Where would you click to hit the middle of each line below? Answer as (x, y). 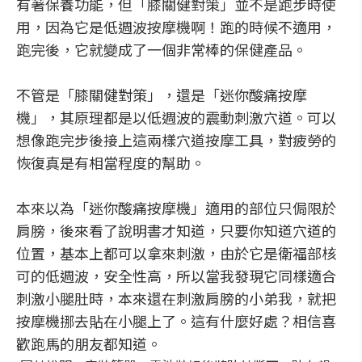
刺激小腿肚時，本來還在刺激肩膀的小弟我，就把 (176, 298)
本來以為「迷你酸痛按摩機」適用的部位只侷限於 (176, 208)
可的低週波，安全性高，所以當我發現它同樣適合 (176, 276)
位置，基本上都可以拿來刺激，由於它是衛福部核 (176, 253)
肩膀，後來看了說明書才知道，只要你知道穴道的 (176, 230)
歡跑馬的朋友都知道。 (89, 343)
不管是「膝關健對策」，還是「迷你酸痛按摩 (162, 95)
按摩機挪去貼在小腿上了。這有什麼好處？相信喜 (176, 321)
